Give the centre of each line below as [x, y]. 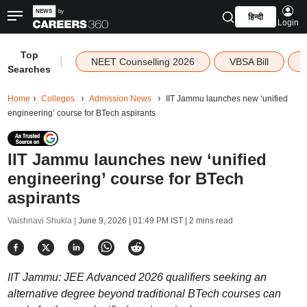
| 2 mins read [208, 221]
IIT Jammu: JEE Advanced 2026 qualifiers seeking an [137, 277]
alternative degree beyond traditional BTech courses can [144, 294]
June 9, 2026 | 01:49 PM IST [130, 221]
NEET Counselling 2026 [143, 62]
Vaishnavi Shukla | [42, 221]
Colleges [58, 99]
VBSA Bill [249, 62]
